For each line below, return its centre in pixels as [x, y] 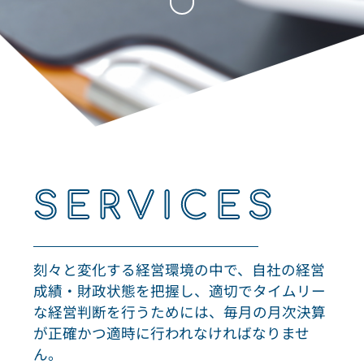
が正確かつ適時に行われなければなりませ [172, 332]
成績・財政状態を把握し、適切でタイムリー [180, 290]
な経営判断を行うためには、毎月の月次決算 [180, 311]
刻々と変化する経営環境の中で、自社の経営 [180, 269]
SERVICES [156, 207]
